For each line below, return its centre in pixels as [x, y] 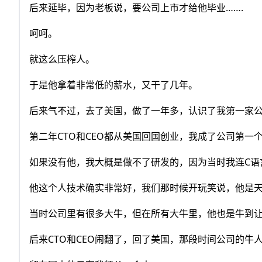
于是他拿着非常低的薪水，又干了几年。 [113, 85]
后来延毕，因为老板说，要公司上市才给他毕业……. [136, 8]
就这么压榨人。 [62, 59]
